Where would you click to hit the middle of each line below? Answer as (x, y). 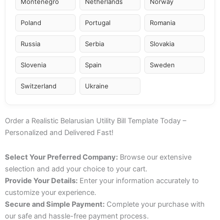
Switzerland (39, 86)
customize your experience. (51, 192)
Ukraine (97, 86)
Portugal (98, 23)
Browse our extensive (155, 157)
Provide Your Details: (41, 180)
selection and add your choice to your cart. (76, 169)
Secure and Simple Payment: (55, 204)
